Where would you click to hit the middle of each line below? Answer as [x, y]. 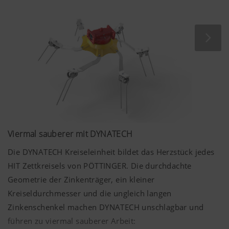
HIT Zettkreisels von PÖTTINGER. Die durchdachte [100, 165]
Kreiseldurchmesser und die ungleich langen [90, 193]
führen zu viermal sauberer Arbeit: [72, 221]
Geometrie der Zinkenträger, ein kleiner [81, 179]
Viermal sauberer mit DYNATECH [70, 134]
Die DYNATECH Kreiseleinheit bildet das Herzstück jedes [111, 152]
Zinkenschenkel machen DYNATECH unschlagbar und [106, 207]
